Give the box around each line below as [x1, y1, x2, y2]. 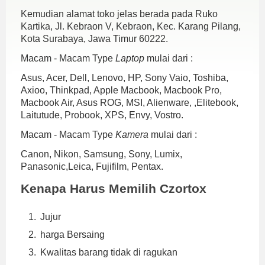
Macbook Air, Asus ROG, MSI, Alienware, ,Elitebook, [21, 97, 238, 108]
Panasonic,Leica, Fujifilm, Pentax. [21, 161, 163, 172]
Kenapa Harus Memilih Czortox [21, 181, 206, 195]
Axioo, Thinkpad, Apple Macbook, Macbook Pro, [21, 85, 222, 95]
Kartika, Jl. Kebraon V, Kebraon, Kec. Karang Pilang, [21, 21, 241, 31]
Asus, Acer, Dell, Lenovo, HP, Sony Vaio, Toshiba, [21, 72, 228, 83]
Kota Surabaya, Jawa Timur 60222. [21, 33, 168, 44]
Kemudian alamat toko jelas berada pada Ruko [21, 8, 218, 19]
